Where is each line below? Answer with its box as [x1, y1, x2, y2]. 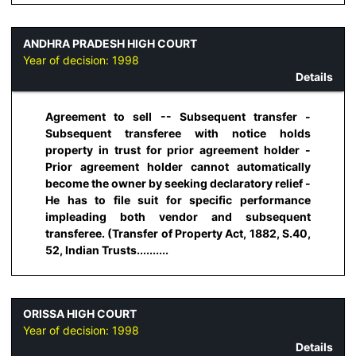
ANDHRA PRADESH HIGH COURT [23, 36, 197, 50]
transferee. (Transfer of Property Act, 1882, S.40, [45, 226, 311, 240]
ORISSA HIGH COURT [23, 307, 137, 321]
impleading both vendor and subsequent [45, 209, 311, 223]
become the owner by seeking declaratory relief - [45, 176, 311, 190]
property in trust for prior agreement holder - [45, 142, 311, 157]
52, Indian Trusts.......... [45, 242, 168, 257]
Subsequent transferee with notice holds [45, 126, 311, 140]
